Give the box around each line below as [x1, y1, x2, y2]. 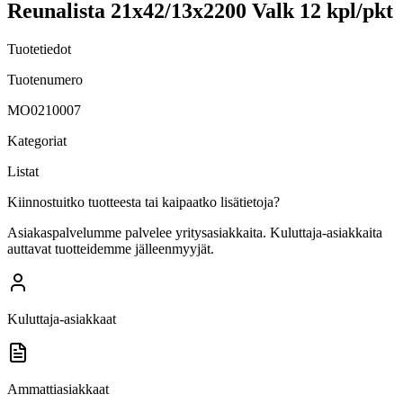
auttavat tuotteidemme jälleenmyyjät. [7, 240, 214, 256]
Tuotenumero [7, 71, 83, 87]
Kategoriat [7, 132, 67, 148]
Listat [7, 163, 39, 179]
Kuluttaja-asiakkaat [7, 310, 116, 327]
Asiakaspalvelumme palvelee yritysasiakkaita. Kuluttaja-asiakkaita [7, 224, 382, 240]
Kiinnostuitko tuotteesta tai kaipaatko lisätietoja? [7, 193, 280, 210]
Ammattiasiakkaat [7, 381, 109, 397]
